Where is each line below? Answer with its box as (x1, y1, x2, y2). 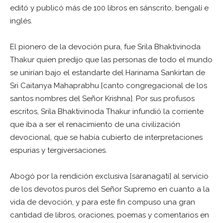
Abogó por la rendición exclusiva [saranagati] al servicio (10, 171, 209, 181)
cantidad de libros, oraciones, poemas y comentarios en (10, 210, 209, 220)
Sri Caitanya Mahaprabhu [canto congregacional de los (10, 81, 207, 90)
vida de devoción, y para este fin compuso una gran (10, 197, 195, 207)
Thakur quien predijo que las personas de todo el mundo (10, 55, 213, 64)
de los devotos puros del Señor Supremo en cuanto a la (10, 184, 210, 194)
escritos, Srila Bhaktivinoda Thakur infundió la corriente (10, 107, 204, 116)
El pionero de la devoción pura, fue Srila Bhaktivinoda (10, 42, 201, 51)
